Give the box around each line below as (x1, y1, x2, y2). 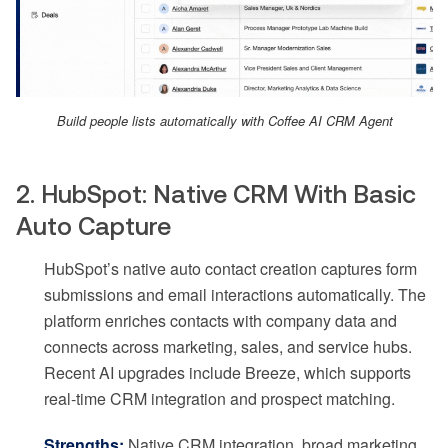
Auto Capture (16, 211, 171, 240)
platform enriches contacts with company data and (44, 308, 397, 332)
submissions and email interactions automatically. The (44, 282, 426, 306)
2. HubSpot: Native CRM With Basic (16, 179, 416, 208)
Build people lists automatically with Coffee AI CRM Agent (56, 110, 393, 130)
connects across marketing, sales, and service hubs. (44, 334, 412, 358)
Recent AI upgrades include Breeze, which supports (44, 360, 411, 384)
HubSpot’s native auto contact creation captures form (44, 256, 417, 280)
